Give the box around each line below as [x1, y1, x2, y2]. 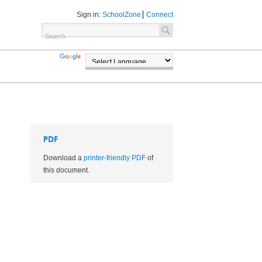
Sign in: [77, 11, 102, 19]
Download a [43, 154, 84, 163]
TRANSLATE [83, 55, 123, 64]
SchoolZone [102, 11, 141, 19]
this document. [43, 166, 89, 175]
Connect [146, 11, 173, 19]
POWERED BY [85, 72, 133, 80]
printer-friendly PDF [83, 154, 146, 163]
